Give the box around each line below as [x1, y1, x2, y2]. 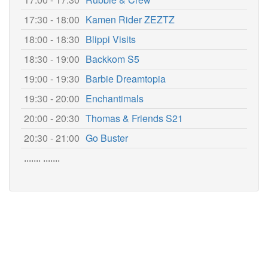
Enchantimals [86, 92, 144, 105]
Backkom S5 [86, 52, 139, 66]
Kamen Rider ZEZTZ [86, 13, 175, 26]
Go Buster [86, 131, 128, 145]
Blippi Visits [86, 32, 136, 46]
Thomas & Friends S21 [86, 111, 183, 125]
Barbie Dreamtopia [86, 72, 166, 86]
